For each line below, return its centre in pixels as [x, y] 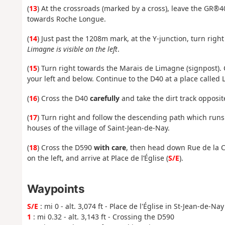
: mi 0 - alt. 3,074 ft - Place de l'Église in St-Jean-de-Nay [131, 206]
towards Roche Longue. [66, 19]
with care [110, 147]
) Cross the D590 [65, 147]
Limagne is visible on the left [72, 49]
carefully [104, 98]
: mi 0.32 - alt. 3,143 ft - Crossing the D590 [102, 217]
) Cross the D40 [63, 98]
